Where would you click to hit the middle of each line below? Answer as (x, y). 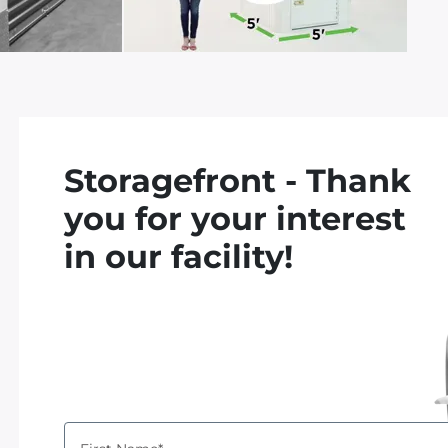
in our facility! (179, 256)
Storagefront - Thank (238, 180)
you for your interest (235, 218)
